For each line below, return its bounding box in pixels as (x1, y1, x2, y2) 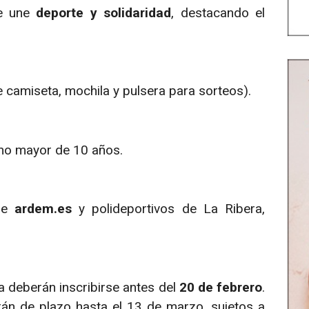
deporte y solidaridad (36, 4, 172, 21)
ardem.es (14, 201, 72, 217)
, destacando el (171, 4, 266, 21)
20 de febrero (179, 279, 263, 295)
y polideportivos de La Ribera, (72, 201, 266, 217)
